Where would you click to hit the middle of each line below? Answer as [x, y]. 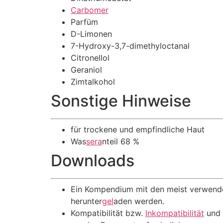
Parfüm [84, 22]
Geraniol [86, 70]
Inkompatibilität [175, 213]
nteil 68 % [121, 141]
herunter [86, 201]
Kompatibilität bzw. [108, 213]
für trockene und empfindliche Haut [138, 129]
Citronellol [90, 58]
